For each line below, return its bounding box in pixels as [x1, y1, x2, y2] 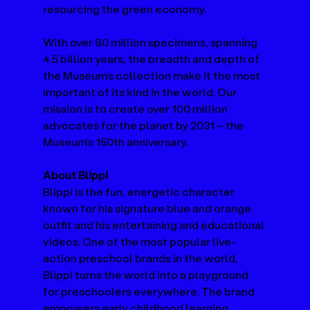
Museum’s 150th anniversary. [43, 134, 191, 149]
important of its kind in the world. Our [43, 84, 239, 99]
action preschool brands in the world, [43, 250, 241, 265]
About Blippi [43, 167, 109, 182]
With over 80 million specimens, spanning [43, 34, 260, 49]
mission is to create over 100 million [43, 100, 230, 116]
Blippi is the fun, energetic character [43, 183, 237, 199]
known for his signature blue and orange [43, 200, 254, 215]
